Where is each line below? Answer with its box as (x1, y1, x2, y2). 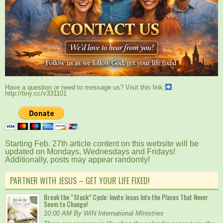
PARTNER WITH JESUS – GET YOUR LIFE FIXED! (10, 175, 150, 187)
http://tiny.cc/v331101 (5, 90, 67, 98)
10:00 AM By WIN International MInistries (44, 210, 164, 218)
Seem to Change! (44, 199, 88, 210)
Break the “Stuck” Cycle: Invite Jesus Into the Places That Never (44, 192, 208, 203)
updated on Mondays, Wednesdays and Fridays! (5, 147, 175, 156)
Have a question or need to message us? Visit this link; (5, 83, 165, 91)
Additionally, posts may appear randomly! (5, 155, 150, 164)
